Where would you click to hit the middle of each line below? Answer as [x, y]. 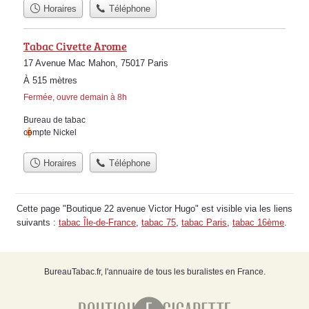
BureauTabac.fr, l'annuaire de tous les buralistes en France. [154, 271]
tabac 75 [159, 222]
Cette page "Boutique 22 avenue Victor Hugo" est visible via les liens [154, 208]
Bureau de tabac [54, 120]
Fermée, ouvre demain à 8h [75, 98]
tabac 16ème [258, 222]
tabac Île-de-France [97, 222]
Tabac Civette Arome [75, 47]
